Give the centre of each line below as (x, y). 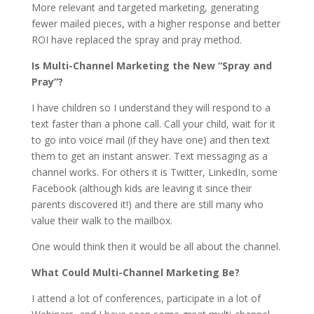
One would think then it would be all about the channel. (156, 246)
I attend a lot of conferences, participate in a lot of (146, 298)
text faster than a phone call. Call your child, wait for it (153, 124)
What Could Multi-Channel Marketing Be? (135, 272)
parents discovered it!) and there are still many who (147, 204)
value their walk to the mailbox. (102, 220)
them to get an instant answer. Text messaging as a (149, 156)
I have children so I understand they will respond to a (151, 108)
